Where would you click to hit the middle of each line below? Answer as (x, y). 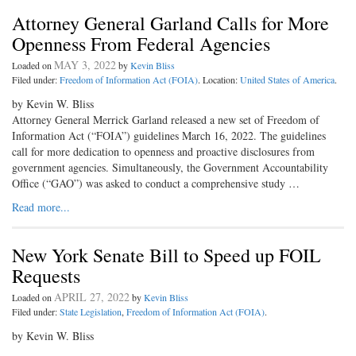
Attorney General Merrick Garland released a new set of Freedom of (166, 120)
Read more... (41, 207)
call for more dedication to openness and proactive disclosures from (163, 152)
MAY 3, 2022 (85, 65)
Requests (46, 276)
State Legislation (91, 312)
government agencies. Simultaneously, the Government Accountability (170, 168)
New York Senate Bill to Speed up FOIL (166, 255)
